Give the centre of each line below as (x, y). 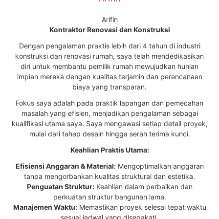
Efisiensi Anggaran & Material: (66, 166)
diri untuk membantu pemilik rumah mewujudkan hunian (109, 66)
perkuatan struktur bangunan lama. (109, 197)
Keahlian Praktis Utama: (109, 150)
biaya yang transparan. (109, 87)
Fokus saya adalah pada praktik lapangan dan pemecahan (109, 103)
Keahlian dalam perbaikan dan (143, 186)
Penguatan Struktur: (60, 186)
